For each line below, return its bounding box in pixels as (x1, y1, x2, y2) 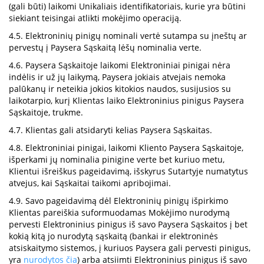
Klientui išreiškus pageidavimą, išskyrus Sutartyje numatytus (9, 166, 248, 177)
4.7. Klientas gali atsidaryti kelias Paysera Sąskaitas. (9, 124, 212, 136)
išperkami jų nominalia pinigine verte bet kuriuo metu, (9, 154, 225, 165)
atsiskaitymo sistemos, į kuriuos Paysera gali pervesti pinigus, (9, 242, 250, 253)
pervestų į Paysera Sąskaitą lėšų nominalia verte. (9, 42, 202, 53)
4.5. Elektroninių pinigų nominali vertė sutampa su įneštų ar (9, 30, 247, 41)
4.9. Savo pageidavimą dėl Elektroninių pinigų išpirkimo (9, 195, 228, 206)
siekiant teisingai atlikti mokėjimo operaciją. (9, 12, 181, 24)
